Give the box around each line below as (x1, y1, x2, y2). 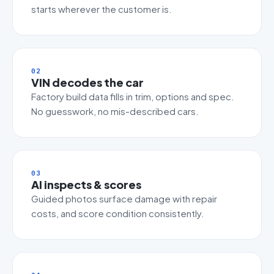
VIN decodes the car (31, 75, 144, 89)
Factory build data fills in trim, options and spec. (31, 91, 234, 102)
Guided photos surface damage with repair (31, 193, 217, 204)
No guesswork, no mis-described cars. (31, 105, 199, 117)
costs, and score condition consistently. (31, 207, 204, 219)
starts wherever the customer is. (31, 3, 172, 15)
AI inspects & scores (31, 177, 141, 191)
